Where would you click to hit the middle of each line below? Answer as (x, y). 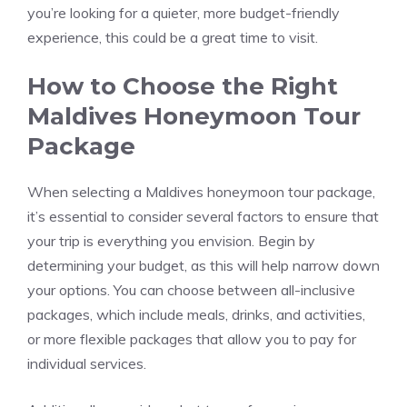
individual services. (87, 363)
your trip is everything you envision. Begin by (171, 241)
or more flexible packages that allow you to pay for (192, 339)
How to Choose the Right (183, 86)
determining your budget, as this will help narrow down (203, 265)
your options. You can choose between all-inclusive (191, 290)
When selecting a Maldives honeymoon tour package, (201, 192)
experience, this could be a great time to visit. (173, 37)
